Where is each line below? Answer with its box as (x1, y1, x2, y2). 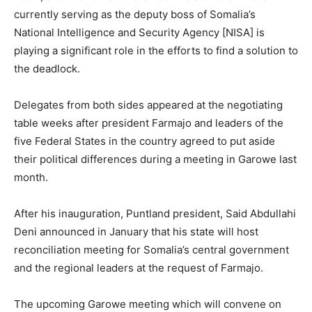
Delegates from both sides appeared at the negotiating (14, 97, 283, 111)
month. (14, 170, 48, 184)
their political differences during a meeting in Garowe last (14, 152, 297, 166)
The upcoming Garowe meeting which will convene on (14, 297, 281, 311)
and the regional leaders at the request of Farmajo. (14, 260, 263, 274)
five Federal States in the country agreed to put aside (14, 134, 275, 148)
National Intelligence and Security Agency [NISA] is (14, 25, 265, 39)
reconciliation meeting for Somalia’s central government (14, 242, 289, 256)
